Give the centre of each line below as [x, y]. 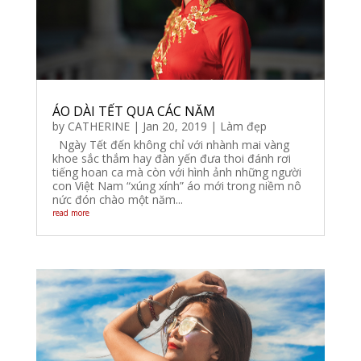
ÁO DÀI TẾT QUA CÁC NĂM [133, 111]
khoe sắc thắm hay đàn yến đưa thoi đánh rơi [171, 158]
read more [71, 213]
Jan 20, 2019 [174, 126]
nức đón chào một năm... [117, 199]
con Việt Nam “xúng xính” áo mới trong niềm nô [176, 186]
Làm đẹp [243, 126]
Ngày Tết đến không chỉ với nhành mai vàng [170, 145]
